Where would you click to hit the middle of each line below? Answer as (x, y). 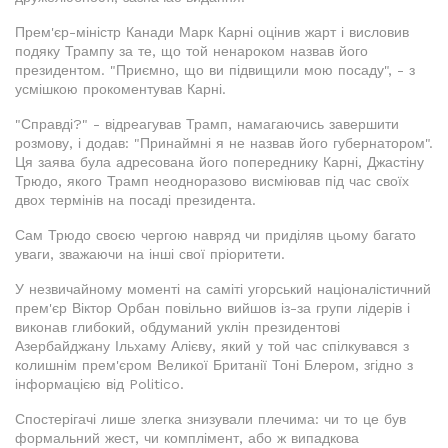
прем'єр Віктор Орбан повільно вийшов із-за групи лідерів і (212, 307)
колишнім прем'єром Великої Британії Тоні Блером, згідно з (214, 364)
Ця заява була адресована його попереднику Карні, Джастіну (219, 161)
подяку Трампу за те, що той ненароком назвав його (191, 50)
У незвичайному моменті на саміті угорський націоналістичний (223, 288)
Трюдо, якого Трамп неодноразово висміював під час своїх (212, 180)
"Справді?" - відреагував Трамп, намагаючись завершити (207, 123)
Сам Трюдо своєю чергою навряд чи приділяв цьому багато (215, 234)
